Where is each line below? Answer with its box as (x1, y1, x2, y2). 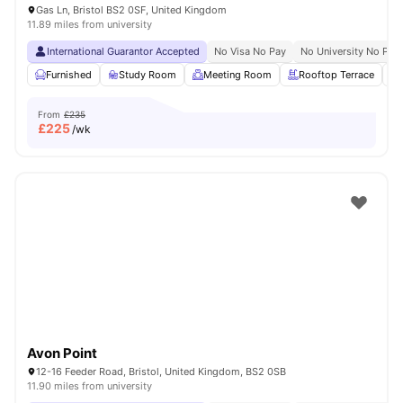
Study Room (119, 68, 176, 81)
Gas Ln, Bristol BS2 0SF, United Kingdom (36, 4, 227, 16)
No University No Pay (300, 45, 399, 58)
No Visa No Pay (214, 45, 286, 58)
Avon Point (27, 345, 97, 362)
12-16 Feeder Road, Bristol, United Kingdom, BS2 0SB (36, 365, 286, 378)
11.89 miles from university (27, 18, 152, 31)
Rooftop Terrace (299, 68, 374, 81)
